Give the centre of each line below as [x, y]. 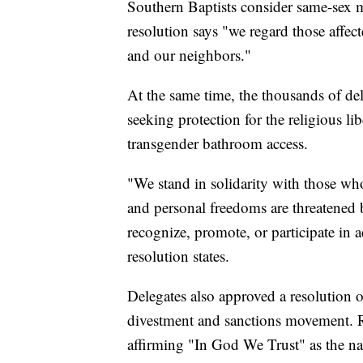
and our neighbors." [189, 55]
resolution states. [178, 256]
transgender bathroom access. [218, 143]
